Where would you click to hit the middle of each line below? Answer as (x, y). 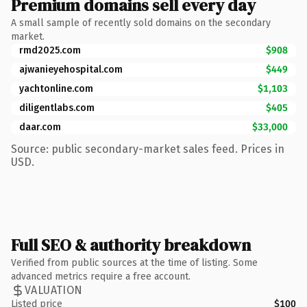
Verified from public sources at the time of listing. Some (134, 262)
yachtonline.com (56, 88)
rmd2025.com (50, 50)
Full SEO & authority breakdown (131, 245)
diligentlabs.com (57, 108)
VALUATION (54, 290)
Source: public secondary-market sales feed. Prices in (148, 149)
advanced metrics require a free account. (101, 276)
